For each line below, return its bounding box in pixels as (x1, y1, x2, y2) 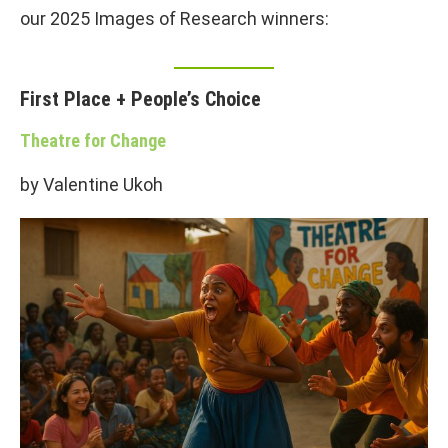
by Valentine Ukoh (20, 173, 163, 195)
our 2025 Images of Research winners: (20, 7, 329, 29)
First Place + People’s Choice (20, 86, 261, 111)
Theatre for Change (20, 129, 166, 151)
